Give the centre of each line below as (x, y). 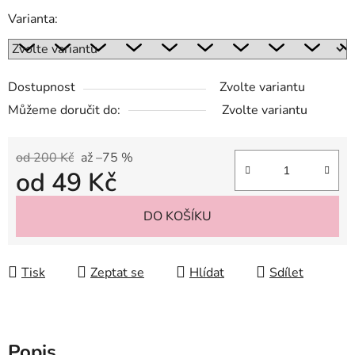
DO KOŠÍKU (177, 216)
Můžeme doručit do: (64, 110)
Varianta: (33, 19)
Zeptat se (117, 272)
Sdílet (286, 272)
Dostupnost (42, 87)
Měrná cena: (50, 207)
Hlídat (207, 272)
